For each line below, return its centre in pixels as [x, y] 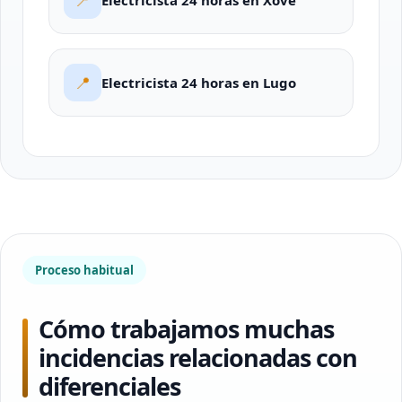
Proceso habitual [84, 270]
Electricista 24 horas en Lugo [199, 83]
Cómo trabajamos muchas [186, 329]
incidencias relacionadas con [198, 358]
